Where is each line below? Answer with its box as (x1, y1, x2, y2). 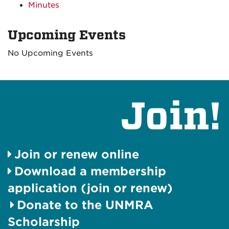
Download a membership (14, 164, 166, 178)
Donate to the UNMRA (17, 198, 153, 212)
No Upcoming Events (8, 49, 93, 58)
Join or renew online (14, 147, 139, 161)
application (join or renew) (8, 181, 173, 195)
